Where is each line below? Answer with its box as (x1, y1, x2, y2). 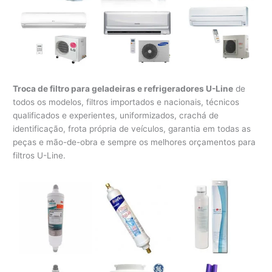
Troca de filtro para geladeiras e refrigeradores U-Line (13, 83, 234, 93)
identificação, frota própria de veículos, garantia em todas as (13, 123, 251, 134)
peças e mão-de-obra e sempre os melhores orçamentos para (13, 137, 256, 147)
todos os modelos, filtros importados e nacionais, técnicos (13, 97, 240, 107)
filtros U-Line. (13, 150, 66, 160)
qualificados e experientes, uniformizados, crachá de (13, 110, 219, 120)
